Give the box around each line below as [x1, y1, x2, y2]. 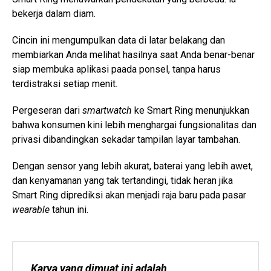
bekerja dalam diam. [12, 8, 98, 20]
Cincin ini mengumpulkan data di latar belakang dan [12, 34, 225, 47]
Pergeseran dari [12, 105, 82, 117]
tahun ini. [50, 204, 88, 216]
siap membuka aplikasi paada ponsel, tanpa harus [12, 64, 221, 76]
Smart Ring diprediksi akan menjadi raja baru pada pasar [12, 189, 246, 201]
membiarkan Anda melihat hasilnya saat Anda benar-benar [12, 49, 255, 61]
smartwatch [82, 105, 132, 117]
